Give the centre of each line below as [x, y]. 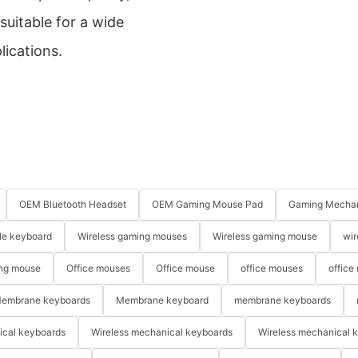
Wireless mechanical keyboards [162, 332]
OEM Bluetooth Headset [73, 205]
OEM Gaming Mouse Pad [207, 205]
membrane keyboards [282, 300]
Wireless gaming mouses [132, 237]
